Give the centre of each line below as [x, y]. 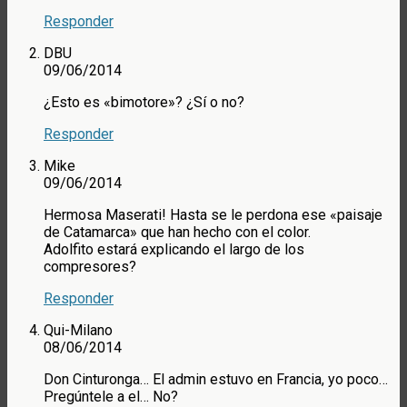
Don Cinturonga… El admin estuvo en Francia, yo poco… [216, 380]
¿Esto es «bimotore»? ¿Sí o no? [144, 103]
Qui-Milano [78, 331]
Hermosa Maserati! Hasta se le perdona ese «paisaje [213, 215]
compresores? [90, 267]
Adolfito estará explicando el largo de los [174, 250]
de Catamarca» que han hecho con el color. [177, 233]
